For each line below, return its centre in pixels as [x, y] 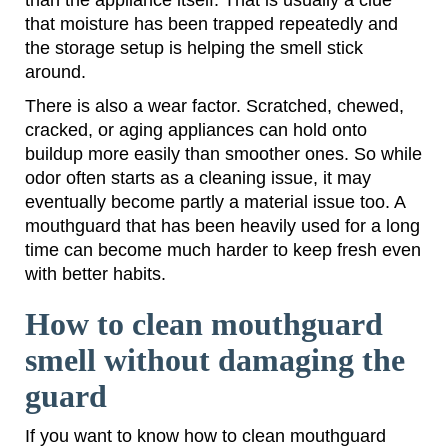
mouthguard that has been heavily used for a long [222, 225]
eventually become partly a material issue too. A [215, 201]
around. [55, 71]
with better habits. [95, 273]
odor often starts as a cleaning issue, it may [198, 177]
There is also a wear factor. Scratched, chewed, [214, 105]
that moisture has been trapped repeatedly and [211, 23]
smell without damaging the [215, 359]
